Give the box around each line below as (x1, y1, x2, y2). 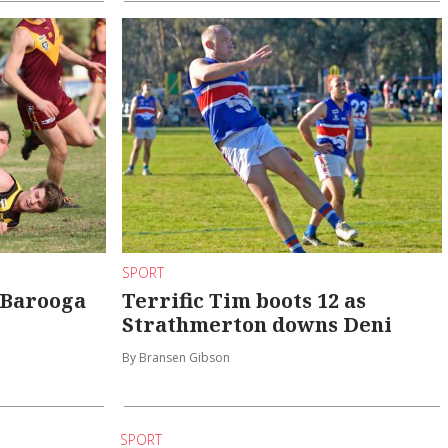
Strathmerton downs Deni (122, 310, 393, 338)
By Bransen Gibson (122, 348, 231, 366)
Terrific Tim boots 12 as (122, 286, 367, 314)
